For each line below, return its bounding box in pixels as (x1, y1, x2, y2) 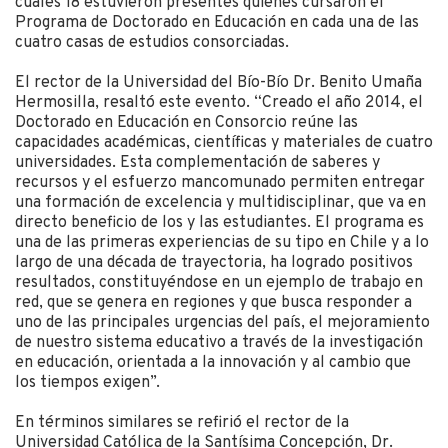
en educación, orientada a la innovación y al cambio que (15, 353, 411, 374)
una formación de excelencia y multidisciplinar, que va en (15, 193, 426, 214)
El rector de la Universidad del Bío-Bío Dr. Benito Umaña (15, 73, 422, 94)
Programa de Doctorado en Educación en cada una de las (15, 13, 419, 34)
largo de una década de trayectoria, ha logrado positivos (15, 253, 413, 274)
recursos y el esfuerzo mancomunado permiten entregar (15, 173, 425, 194)
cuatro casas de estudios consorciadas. (15, 33, 289, 54)
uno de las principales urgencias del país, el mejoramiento (15, 313, 430, 334)
